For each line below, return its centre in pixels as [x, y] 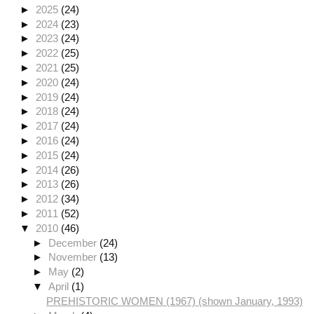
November [74, 257]
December [74, 243]
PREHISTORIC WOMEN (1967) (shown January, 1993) [175, 301]
